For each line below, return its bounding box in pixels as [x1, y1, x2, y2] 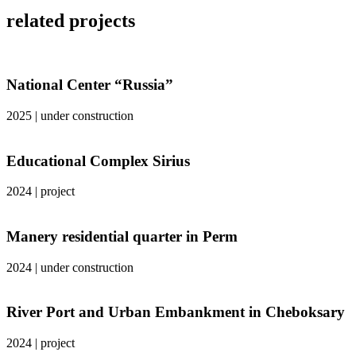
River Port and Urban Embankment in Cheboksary [6, 304, 345, 321]
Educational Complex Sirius [6, 152, 190, 169]
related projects [6, 10, 135, 31]
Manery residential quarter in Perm [6, 228, 238, 246]
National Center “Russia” [6, 76, 173, 94]
